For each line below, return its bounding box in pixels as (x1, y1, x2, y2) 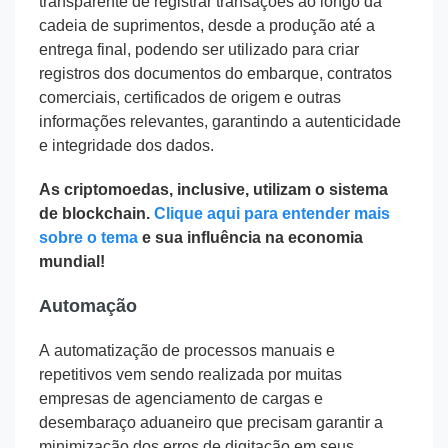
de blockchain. (39, 205, 154, 223)
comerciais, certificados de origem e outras (39, 89, 341, 107)
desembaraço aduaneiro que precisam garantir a (39, 414, 383, 432)
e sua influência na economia (138, 229, 363, 247)
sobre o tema (39, 229, 138, 247)
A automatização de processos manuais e (39, 342, 335, 360)
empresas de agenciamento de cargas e (39, 390, 323, 408)
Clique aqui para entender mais (154, 205, 390, 223)
